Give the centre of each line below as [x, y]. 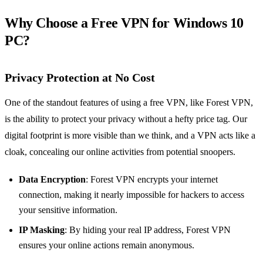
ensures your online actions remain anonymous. [107, 245]
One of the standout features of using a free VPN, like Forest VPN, [129, 103]
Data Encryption [52, 180]
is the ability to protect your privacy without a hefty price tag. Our [126, 119]
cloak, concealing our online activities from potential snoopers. [120, 152]
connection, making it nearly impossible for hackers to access [131, 195]
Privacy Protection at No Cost [80, 78]
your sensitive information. [68, 210]
